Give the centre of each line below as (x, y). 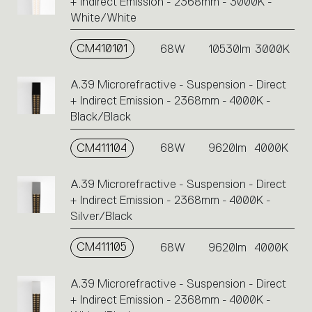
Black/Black (100, 117)
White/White (103, 17)
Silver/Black (101, 217)
